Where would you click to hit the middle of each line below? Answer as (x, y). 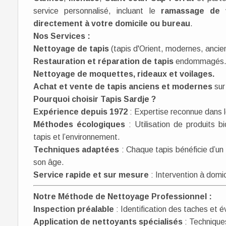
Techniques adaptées (76, 150)
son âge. (49, 162)
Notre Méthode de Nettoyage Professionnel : (123, 196)
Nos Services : (62, 36)
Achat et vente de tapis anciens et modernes (123, 87)
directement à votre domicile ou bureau (112, 23)
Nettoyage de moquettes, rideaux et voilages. (124, 74)
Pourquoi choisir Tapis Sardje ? (95, 99)
